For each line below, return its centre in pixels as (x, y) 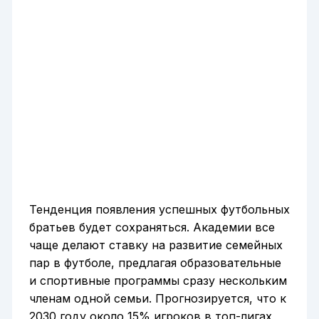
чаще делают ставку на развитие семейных (156, 245)
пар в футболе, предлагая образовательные (155, 262)
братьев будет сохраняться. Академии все (152, 227)
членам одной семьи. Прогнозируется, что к (157, 298)
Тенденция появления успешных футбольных (159, 209)
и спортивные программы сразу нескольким (158, 280)
